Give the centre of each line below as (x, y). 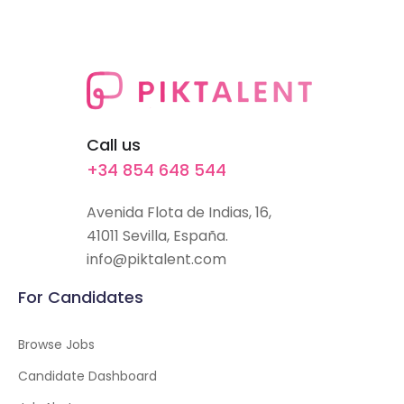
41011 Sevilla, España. (157, 236)
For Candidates (81, 297)
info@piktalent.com (156, 259)
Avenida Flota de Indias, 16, (179, 212)
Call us (113, 145)
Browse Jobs (56, 344)
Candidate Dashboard (87, 376)
